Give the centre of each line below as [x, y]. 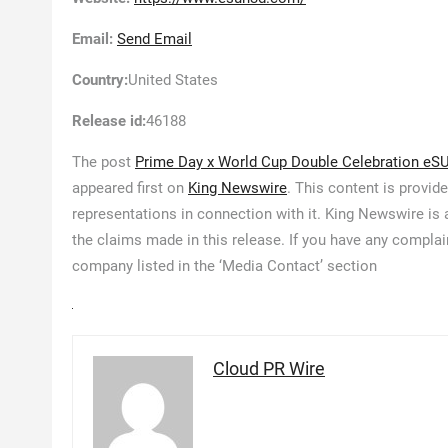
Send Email [154, 39]
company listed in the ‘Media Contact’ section [224, 266]
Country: [100, 80]
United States [173, 80]
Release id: [109, 121]
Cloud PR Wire [269, 368]
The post [103, 162]
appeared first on [130, 188]
